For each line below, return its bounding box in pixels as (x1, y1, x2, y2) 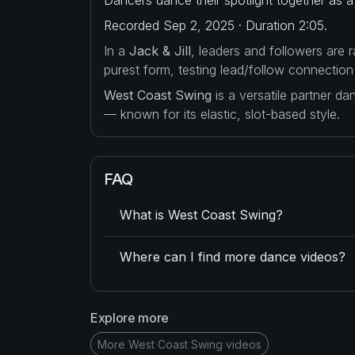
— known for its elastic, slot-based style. (104, 105, 340, 122)
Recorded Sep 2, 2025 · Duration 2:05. (104, 17, 327, 33)
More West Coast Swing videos (97, 337, 261, 351)
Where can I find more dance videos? (120, 249, 345, 265)
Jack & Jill (129, 42, 191, 59)
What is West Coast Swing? (120, 207, 283, 223)
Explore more (90, 309, 170, 326)
